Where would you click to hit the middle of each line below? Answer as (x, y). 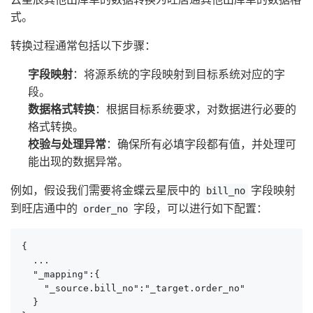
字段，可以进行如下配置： (199, 208)
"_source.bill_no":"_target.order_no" (133, 289)
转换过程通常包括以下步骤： (83, 45)
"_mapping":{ (61, 275)
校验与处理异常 (67, 144)
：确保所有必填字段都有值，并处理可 (201, 144)
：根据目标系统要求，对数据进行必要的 (196, 109)
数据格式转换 (61, 109)
